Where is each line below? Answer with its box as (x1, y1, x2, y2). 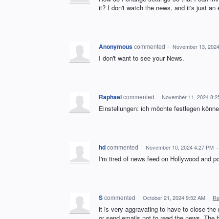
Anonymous (99, 42, 132, 51)
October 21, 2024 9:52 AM (143, 194, 205, 201)
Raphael (99, 92, 122, 101)
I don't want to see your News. (99, 53, 184, 63)
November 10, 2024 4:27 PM (146, 143, 214, 151)
